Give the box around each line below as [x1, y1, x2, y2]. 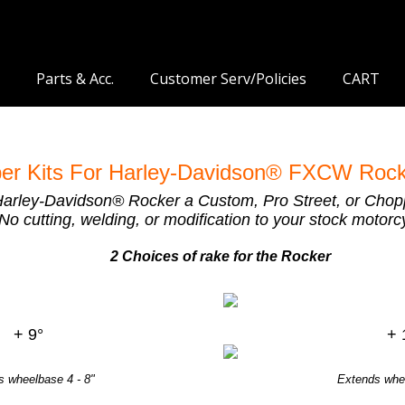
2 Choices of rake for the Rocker [110, 249, 331, 265]
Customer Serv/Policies [150, 69, 306, 89]
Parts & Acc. [36, 69, 114, 89]
